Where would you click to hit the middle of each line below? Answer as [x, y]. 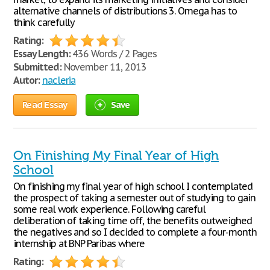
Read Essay [45, 105]
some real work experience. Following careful [110, 209]
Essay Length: [42, 54]
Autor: [27, 80]
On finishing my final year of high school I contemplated [133, 186]
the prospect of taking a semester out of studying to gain [134, 198]
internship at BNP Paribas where [79, 243]
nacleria [59, 80]
